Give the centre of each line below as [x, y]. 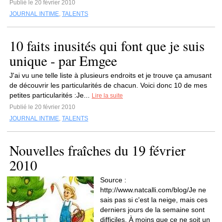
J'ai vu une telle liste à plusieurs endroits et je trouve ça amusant [111, 75]
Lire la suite [107, 96]
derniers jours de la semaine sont [152, 210]
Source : [113, 180]
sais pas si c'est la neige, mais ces [154, 200]
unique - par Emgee [63, 60]
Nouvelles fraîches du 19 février [97, 150]
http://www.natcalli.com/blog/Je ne [153, 190]
